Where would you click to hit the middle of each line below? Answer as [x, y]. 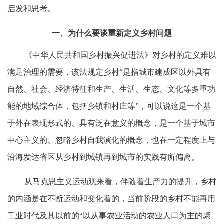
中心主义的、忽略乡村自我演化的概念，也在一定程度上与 [111, 140]
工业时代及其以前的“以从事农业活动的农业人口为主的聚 [109, 215]
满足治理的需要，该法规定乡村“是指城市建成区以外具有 [109, 72]
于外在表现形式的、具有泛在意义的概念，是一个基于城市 [111, 123]
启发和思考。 [31, 8]
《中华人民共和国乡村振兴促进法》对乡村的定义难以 [120, 55]
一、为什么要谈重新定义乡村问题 [112, 33]
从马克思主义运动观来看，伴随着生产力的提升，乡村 [120, 181]
